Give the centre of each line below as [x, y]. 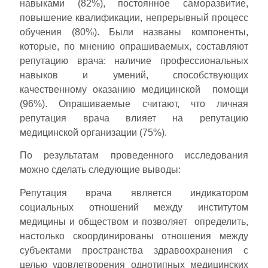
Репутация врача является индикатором [134, 193]
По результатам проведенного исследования [134, 156]
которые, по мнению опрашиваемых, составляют [134, 46]
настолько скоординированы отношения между [134, 236]
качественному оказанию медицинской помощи [134, 89]
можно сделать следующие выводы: [100, 170]
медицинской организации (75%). [94, 132]
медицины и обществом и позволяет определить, [134, 221]
